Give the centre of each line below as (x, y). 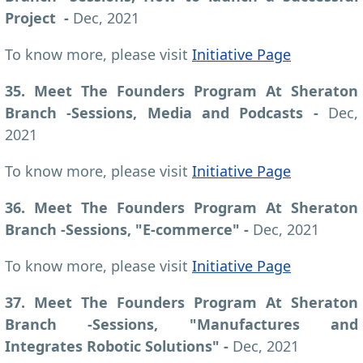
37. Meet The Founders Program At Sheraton (181, 302)
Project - (39, 17)
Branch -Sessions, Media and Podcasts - (167, 112)
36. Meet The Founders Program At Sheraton (181, 207)
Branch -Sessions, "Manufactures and (181, 324)
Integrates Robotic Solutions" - (119, 346)
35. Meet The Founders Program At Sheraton (181, 90)
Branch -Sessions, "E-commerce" (122, 229)
